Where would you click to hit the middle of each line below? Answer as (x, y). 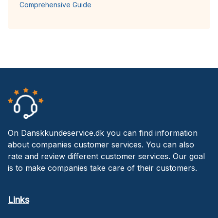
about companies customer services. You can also (101, 144)
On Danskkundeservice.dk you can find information (103, 133)
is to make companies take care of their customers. (102, 168)
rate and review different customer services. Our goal (106, 156)
